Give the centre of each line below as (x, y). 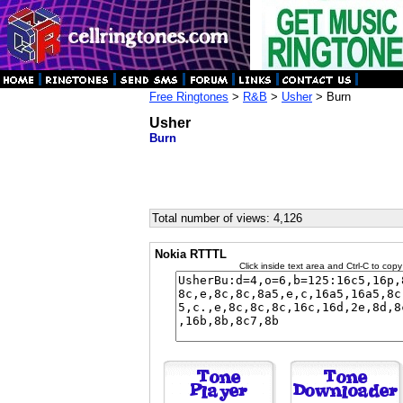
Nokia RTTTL (191, 254)
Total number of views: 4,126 (227, 218)
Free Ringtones (189, 97)
